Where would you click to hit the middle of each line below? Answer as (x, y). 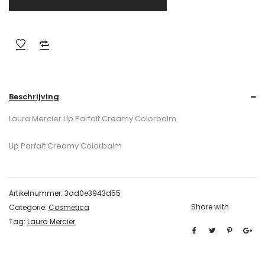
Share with (210, 207)
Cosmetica (69, 207)
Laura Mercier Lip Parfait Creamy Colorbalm (93, 119)
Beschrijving (34, 97)
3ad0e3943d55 (93, 193)
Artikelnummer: (37, 193)
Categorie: (29, 207)
